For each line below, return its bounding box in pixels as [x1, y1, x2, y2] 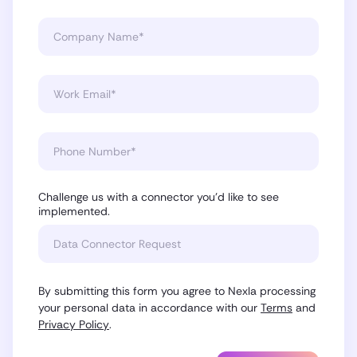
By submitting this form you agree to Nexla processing [38, 283, 316, 298]
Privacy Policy [38, 316, 109, 331]
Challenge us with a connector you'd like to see [38, 189, 279, 204]
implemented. [38, 203, 110, 218]
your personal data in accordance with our [38, 300, 261, 315]
